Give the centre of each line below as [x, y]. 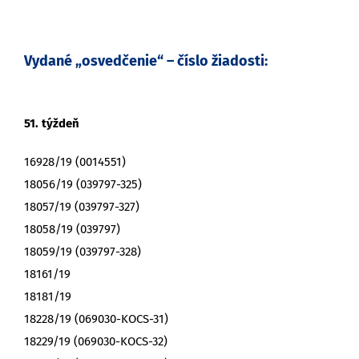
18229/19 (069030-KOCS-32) [96, 342]
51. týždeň [52, 124]
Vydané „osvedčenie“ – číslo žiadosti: [146, 61]
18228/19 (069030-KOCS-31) [96, 319]
